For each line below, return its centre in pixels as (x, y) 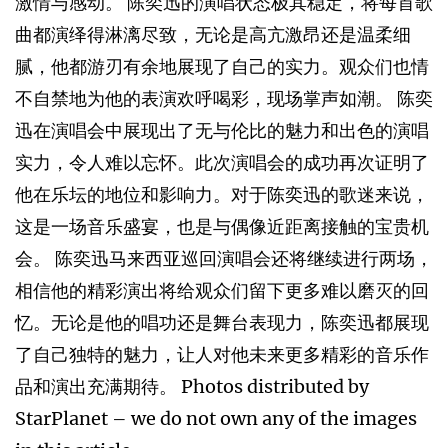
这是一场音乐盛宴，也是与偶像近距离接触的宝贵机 (222, 227)
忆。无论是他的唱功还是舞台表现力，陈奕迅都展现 (222, 323)
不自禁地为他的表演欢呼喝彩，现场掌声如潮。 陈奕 (224, 99)
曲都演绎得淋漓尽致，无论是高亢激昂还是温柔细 (213, 35)
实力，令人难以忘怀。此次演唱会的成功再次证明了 (222, 163)
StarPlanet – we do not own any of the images (216, 419)
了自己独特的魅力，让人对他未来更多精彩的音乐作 (222, 355)
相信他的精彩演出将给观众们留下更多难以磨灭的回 (222, 291)
